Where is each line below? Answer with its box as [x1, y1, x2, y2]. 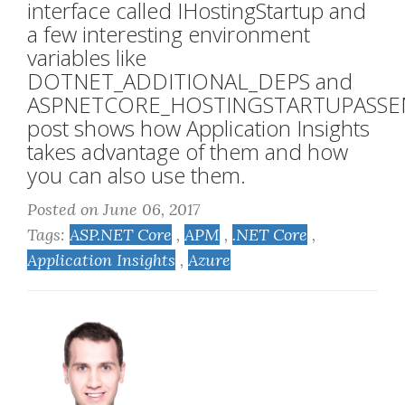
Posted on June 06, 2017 [27, 199, 200, 221]
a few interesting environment [27, 19, 310, 50]
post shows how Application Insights [27, 113, 370, 144]
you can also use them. [27, 160, 246, 191]
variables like [27, 42, 146, 73]
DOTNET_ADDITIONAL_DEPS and [27, 66, 353, 97]
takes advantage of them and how [27, 137, 348, 167]
